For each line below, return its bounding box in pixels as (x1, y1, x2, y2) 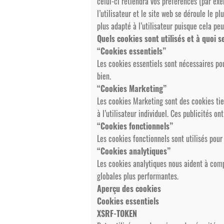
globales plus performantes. (97, 170, 178, 182)
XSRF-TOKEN (97, 207, 137, 219)
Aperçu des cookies (97, 182, 161, 194)
